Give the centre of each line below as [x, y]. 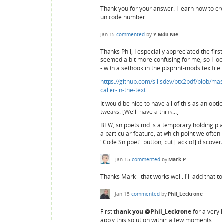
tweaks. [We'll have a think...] [140, 111]
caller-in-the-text [123, 90]
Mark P [177, 159]
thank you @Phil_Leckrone [152, 212]
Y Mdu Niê [166, 34]
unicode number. [123, 17]
